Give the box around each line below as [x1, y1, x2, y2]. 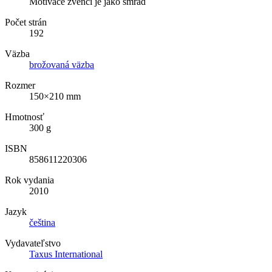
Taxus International [29, 248, 103, 259]
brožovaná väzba [29, 59, 94, 70]
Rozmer [5, 80, 35, 90]
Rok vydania [5, 174, 54, 185]
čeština [29, 217, 55, 228]
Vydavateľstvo [5, 237, 61, 248]
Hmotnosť [5, 111, 44, 122]
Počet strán [5, 16, 47, 27]
